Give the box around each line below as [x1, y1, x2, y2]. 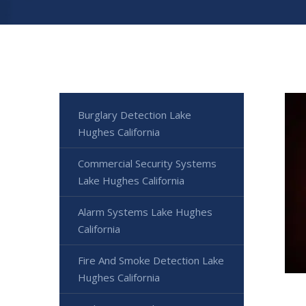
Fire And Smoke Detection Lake [78, 253, 224, 267]
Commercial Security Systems [78, 156, 217, 170]
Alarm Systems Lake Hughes [78, 204, 212, 219]
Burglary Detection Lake [78, 107, 191, 122]
